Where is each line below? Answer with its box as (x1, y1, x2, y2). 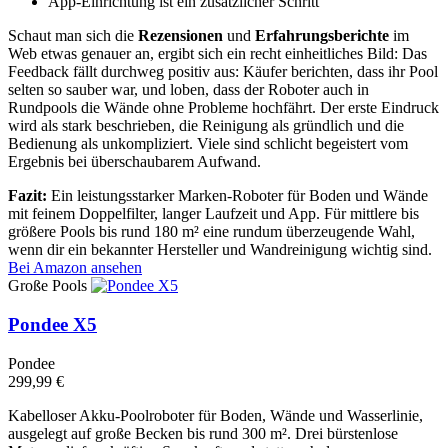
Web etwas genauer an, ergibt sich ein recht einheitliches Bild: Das (8, 45, 427, 63)
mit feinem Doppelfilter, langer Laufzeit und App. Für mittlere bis (8, 205, 419, 223)
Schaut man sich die (8, 27, 138, 45)
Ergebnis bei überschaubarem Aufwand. (8, 153, 261, 171)
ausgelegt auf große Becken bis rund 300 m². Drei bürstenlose (8, 424, 398, 442)
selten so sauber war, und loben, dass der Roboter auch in (8, 81, 369, 99)
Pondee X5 (8, 314, 97, 336)
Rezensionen (138, 27, 223, 45)
